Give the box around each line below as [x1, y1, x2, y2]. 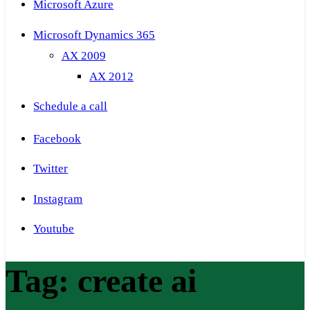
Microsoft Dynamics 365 [33, 28, 156, 42]
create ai [77, 262, 197, 300]
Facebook [33, 131, 82, 145]
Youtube [33, 222, 75, 236]
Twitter [33, 162, 69, 176]
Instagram [33, 192, 83, 206]
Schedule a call [33, 100, 108, 113]
